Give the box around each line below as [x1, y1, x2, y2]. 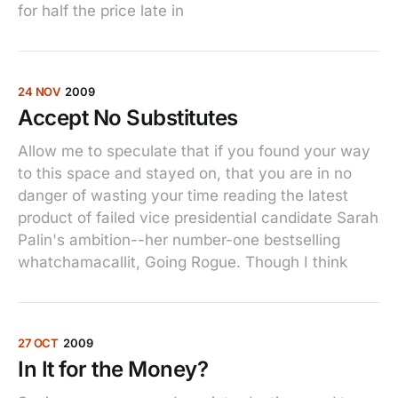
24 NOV [18, 84, 61, 99]
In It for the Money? [18, 356, 209, 382]
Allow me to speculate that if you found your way [18, 142, 370, 160]
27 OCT [18, 336, 60, 350]
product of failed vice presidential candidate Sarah [18, 209, 378, 227]
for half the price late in [18, 2, 184, 20]
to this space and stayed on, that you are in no [18, 164, 352, 182]
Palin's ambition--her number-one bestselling [18, 231, 340, 249]
